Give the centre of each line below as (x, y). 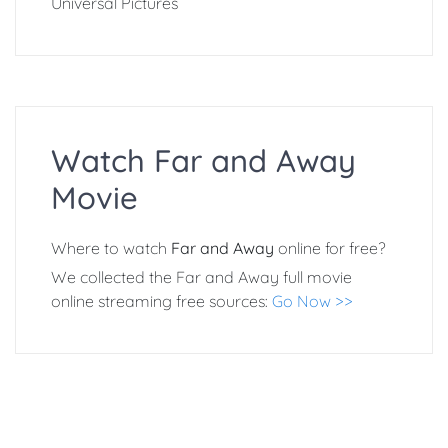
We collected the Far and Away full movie (201, 277)
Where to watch (111, 248)
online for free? (330, 248)
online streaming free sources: (161, 301)
